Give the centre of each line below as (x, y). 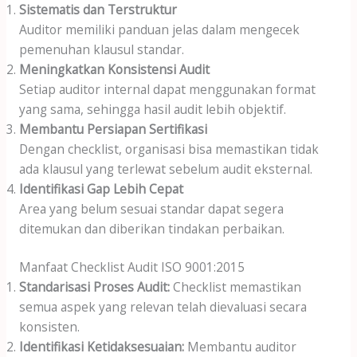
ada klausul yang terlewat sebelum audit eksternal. (165, 169)
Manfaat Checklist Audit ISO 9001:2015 (131, 267)
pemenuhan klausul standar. (101, 49)
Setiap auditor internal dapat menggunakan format (167, 89)
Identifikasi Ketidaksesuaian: (101, 346)
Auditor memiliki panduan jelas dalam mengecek (159, 29)
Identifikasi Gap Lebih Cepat (101, 188)
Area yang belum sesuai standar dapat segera (151, 208)
